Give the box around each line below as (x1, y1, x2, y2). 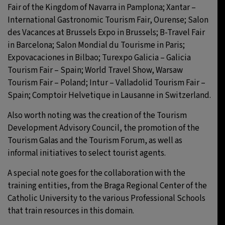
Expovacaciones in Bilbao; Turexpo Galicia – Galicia (8, 51, 191, 64)
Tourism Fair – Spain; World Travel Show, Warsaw (8, 64, 183, 76)
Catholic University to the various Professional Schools (8, 192, 205, 204)
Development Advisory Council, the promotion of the (8, 122, 199, 134)
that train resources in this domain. (8, 204, 134, 217)
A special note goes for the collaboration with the (8, 167, 185, 179)
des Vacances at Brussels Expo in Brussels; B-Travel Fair (8, 26, 205, 39)
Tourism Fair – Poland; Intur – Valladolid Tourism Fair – (8, 76, 205, 89)
